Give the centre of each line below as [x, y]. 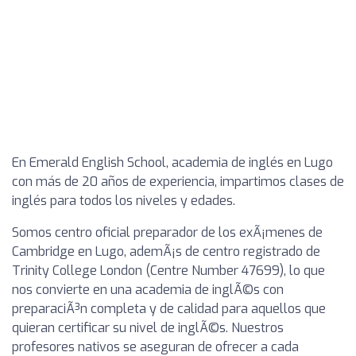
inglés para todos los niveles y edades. [124, 201]
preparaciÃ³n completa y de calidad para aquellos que [169, 309]
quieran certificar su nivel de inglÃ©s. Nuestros [148, 328]
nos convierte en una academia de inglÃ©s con [148, 290]
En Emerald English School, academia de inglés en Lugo [172, 163]
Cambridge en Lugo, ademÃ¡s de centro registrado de [166, 252]
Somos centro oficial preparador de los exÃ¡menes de [167, 232]
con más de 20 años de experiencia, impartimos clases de [178, 182]
